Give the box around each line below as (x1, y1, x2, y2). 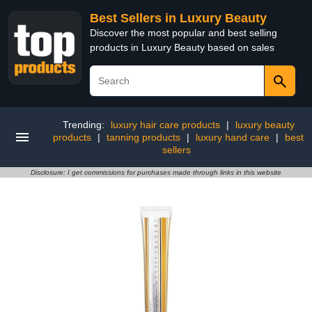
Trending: (62, 119, 107, 130)
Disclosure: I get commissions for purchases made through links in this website (31, 169, 281, 176)
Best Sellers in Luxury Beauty (90, 11, 267, 25)
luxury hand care (196, 132, 270, 143)
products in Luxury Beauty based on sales (90, 42, 274, 53)
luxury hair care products (110, 119, 220, 130)
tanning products (107, 132, 180, 143)
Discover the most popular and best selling (90, 27, 277, 38)
